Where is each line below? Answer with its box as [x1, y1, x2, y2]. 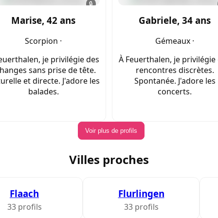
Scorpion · [25, 36, 62, 47]
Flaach [10, 187, 39, 200]
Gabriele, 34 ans [139, 14, 211, 27]
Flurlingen [118, 187, 164, 200]
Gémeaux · [155, 36, 194, 47]
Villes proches [69, 151, 149, 168]
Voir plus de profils [85, 127, 137, 135]
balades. [28, 86, 59, 97]
